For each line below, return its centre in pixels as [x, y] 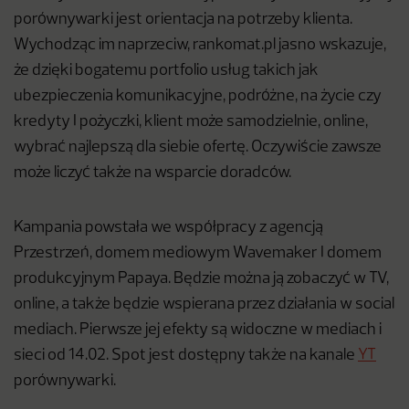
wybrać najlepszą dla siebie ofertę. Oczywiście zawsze [198, 147]
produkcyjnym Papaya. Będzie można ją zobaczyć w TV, [201, 279]
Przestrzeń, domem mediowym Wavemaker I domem [198, 253]
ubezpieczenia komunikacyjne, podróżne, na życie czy [198, 96]
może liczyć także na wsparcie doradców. [152, 173]
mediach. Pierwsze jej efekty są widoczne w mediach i [198, 330]
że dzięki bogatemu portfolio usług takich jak [166, 71]
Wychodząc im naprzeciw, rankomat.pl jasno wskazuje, [200, 45]
